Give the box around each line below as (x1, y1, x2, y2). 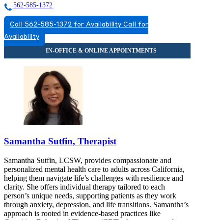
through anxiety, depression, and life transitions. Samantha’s (4, 200, 189, 209)
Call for (123, 21, 148, 28)
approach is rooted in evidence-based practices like (4, 209, 161, 218)
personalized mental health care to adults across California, (4, 165, 185, 173)
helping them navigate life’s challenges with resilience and (4, 173, 183, 182)
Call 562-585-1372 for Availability (10, 21, 121, 28)
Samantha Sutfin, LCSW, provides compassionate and (4, 156, 171, 165)
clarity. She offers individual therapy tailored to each (4, 182, 165, 191)
